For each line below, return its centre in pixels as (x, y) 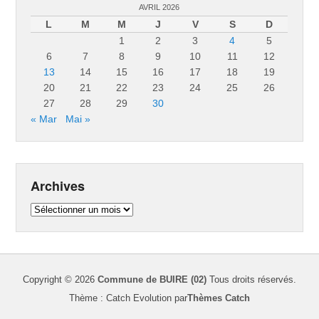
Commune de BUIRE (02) (152, 279)
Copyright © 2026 (60, 279)
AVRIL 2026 (159, 7)
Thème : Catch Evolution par (128, 298)
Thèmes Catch (219, 298)
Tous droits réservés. (251, 279)
